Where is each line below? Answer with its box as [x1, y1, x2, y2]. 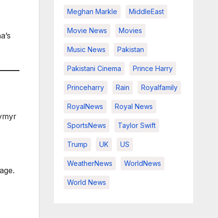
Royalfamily [141, 83, 178, 92]
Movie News [67, 26, 107, 35]
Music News [67, 45, 106, 54]
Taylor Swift [117, 121, 156, 130]
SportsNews [67, 121, 106, 130]
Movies [118, 26, 142, 35]
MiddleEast [128, 7, 164, 16]
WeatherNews [67, 159, 112, 168]
